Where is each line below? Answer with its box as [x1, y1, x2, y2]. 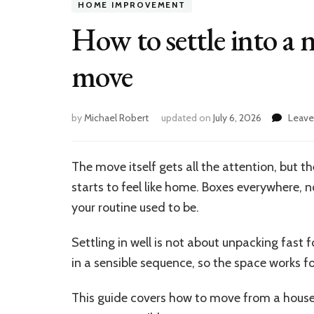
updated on [161, 111, 213, 124]
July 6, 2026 [213, 111, 261, 124]
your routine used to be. [71, 200, 199, 215]
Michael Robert [84, 111, 149, 124]
